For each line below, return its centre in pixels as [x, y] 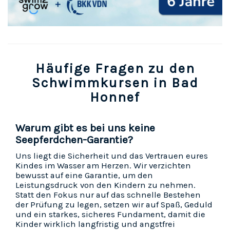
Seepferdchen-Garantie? [74, 140]
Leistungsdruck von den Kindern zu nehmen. [106, 185]
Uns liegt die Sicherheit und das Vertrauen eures [112, 156]
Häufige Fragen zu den [115, 69]
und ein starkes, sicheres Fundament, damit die [110, 215]
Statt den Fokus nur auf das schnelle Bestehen [108, 195]
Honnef [115, 98]
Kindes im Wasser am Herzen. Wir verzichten [103, 166]
